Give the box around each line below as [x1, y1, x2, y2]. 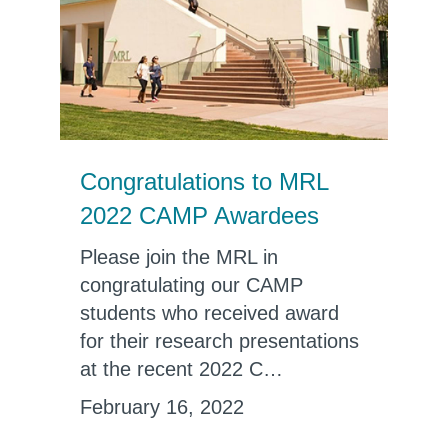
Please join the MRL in [79, 246, 278, 268]
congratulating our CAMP [79, 274, 303, 296]
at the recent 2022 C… [79, 358, 283, 380]
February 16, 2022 [79, 396, 244, 418]
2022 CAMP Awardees [79, 202, 319, 229]
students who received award [79, 302, 339, 324]
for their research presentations [79, 330, 359, 352]
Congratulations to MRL [79, 168, 328, 195]
